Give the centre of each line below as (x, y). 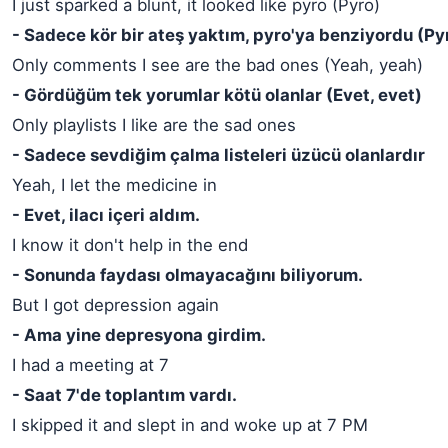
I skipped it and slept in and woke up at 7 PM (190, 425)
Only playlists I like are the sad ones (154, 125)
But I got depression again (115, 305)
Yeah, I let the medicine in (114, 185)
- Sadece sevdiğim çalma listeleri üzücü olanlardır (218, 155)
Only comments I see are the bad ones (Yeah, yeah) (217, 65)
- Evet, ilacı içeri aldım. (106, 215)
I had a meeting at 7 (90, 365)
